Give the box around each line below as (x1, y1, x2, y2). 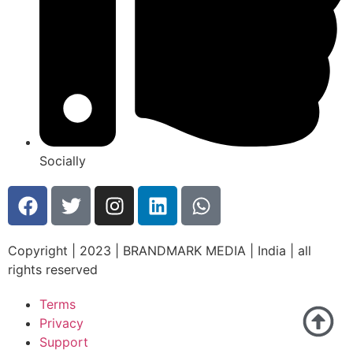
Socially (39, 153, 86, 169)
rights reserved (8, 262, 98, 278)
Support (39, 334, 88, 351)
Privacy (39, 315, 84, 332)
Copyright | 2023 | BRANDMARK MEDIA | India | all (8, 243, 311, 259)
